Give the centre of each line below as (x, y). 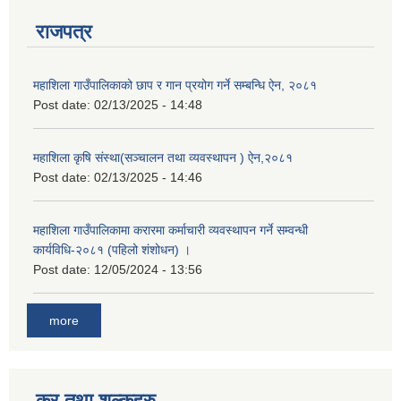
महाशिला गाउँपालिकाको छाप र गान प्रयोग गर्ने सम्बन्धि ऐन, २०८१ (175, 85)
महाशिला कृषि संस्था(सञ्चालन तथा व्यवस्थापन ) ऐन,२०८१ (163, 158)
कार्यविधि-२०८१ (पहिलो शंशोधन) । (112, 250)
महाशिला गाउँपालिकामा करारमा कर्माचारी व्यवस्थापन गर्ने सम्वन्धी (171, 230)
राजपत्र (64, 32)
